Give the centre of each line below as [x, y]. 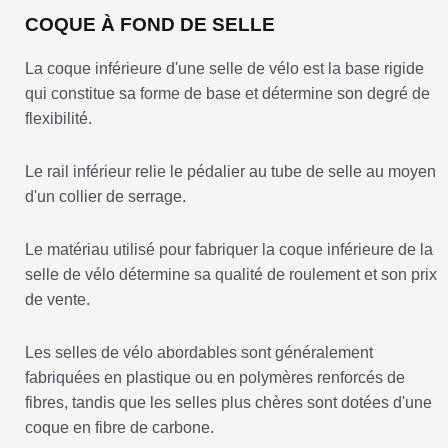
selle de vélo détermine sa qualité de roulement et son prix [231, 275]
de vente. [57, 300]
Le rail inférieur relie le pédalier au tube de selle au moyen [230, 172]
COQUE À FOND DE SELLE [150, 25]
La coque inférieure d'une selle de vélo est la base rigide [224, 69]
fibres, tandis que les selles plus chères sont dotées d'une [228, 403]
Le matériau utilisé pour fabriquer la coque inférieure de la [229, 250]
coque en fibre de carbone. [119, 428]
